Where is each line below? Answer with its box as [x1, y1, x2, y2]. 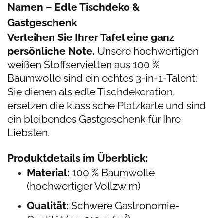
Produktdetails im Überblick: [7, 152, 148, 164]
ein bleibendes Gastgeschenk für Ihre [7, 113, 181, 125]
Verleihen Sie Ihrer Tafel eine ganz [7, 31, 174, 43]
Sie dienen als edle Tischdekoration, [7, 86, 175, 98]
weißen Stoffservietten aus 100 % [7, 58, 160, 71]
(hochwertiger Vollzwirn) [27, 180, 141, 192]
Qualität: [27, 200, 69, 212]
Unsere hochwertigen [95, 45, 199, 57]
